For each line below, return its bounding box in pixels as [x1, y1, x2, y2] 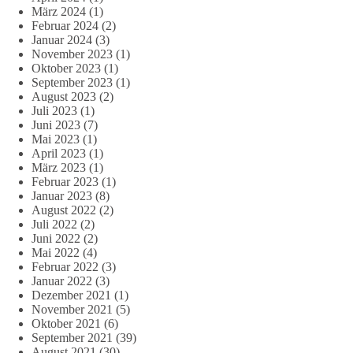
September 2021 [32, 331, 113, 345]
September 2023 [32, 76, 113, 90]
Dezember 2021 [32, 288, 111, 303]
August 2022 [32, 203, 96, 217]
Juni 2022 [32, 232, 80, 246]
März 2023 [32, 161, 86, 175]
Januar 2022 [32, 274, 92, 288]
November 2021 [32, 303, 113, 317]
